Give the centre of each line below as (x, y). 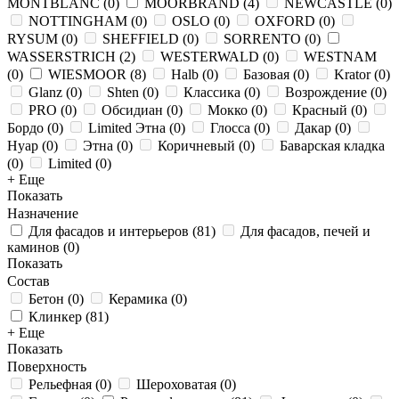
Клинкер (55, 317)
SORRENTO (262, 39)
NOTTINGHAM (78, 21)
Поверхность (47, 366)
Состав (28, 281)
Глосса (230, 128)
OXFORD (285, 21)
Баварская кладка (332, 146)
